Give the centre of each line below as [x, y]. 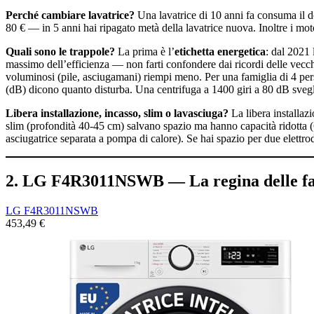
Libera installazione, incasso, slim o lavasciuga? [117, 114]
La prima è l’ [145, 52]
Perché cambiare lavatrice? [70, 15]
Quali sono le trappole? [60, 52]
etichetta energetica [220, 52]
